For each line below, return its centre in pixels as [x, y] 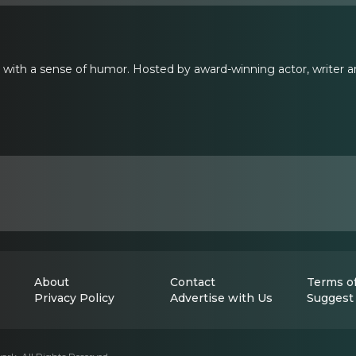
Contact [193, 282]
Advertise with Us [222, 298]
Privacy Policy [74, 298]
